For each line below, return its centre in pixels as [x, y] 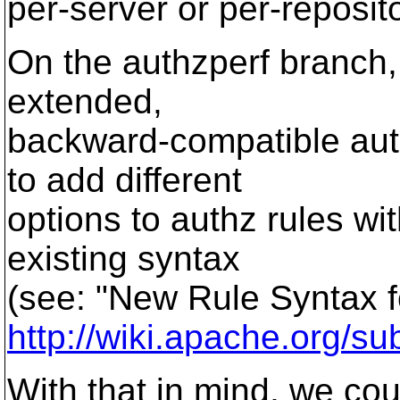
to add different [125, 180]
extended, [85, 101]
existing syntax [124, 258]
